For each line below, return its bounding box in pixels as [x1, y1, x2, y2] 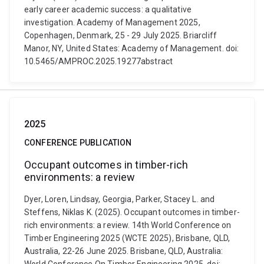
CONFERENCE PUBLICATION [24, 138, 132, 147]
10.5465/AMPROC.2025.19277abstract [24, 57, 173, 66]
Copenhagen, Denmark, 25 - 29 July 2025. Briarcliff [24, 31, 217, 40]
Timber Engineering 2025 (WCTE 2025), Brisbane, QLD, [24, 233, 230, 243]
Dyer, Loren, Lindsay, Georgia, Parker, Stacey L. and [24, 194, 215, 204]
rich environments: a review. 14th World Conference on [24, 220, 232, 230]
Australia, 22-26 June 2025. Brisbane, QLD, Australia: [24, 246, 223, 256]
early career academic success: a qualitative [24, 5, 192, 14]
